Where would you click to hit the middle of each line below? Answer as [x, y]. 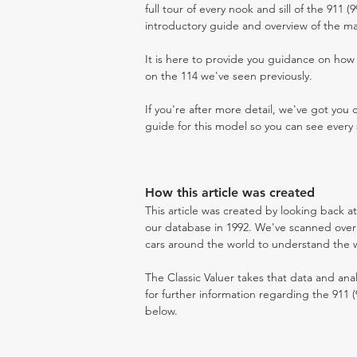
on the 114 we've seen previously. [229, 76]
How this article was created [230, 192]
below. [161, 311]
